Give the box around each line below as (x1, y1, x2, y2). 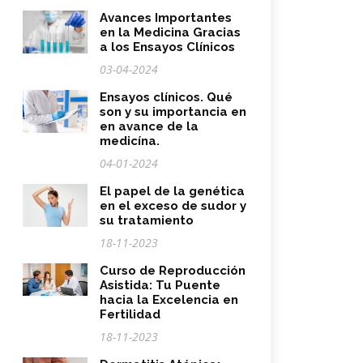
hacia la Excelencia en (100, 293, 238, 307)
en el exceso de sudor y (100, 199, 246, 213)
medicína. (100, 134, 160, 148)
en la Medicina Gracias (100, 25, 241, 40)
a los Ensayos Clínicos (100, 40, 235, 54)
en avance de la (100, 119, 199, 134)
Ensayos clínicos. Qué (100, 90, 233, 105)
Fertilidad (100, 307, 160, 322)
